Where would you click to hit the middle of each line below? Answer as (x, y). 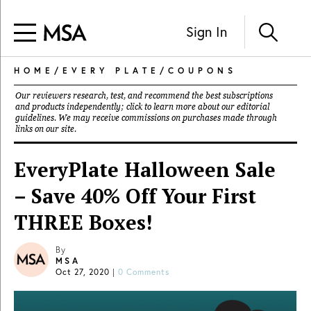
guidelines (35, 118)
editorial (253, 107)
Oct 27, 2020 (83, 272)
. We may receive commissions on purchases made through (166, 118)
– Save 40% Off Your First (135, 196)
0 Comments (144, 272)
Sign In (207, 31)
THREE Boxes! (83, 222)
